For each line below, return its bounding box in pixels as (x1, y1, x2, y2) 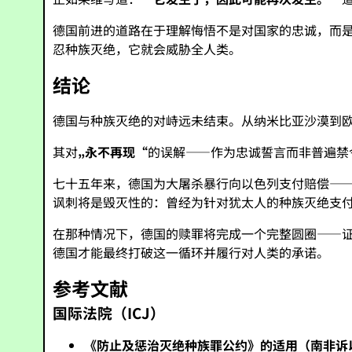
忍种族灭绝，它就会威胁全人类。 (53, 39, 242, 58)
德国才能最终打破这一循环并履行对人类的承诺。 (53, 243, 330, 262)
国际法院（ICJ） (53, 302, 166, 323)
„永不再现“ (78, 142, 148, 161)
